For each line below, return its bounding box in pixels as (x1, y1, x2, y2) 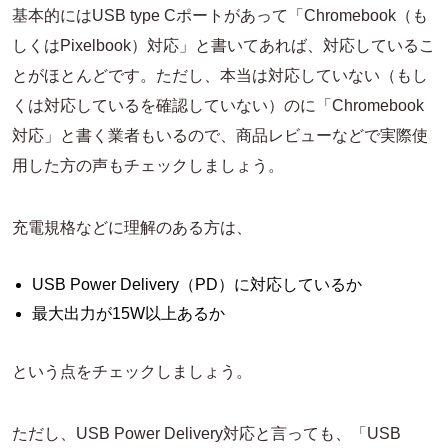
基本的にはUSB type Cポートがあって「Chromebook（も (12, 6, 428, 24)
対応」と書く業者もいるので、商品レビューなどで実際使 (12, 126, 428, 144)
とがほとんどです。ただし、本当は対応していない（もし (12, 66, 428, 84)
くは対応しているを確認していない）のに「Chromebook (12, 96, 424, 114)
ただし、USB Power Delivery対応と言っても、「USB (12, 424, 401, 442)
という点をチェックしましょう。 (12, 362, 252, 380)
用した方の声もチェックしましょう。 (12, 156, 284, 174)
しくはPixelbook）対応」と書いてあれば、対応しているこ (12, 36, 435, 54)
